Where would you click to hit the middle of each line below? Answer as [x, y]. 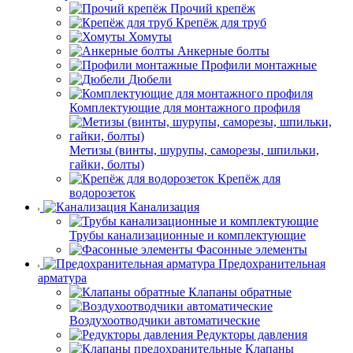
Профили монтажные [259, 65]
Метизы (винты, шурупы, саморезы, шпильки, [194, 150]
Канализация [164, 207]
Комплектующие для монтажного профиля [185, 108]
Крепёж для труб [221, 23]
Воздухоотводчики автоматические [165, 321]
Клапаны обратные [240, 292]
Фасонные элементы [252, 250]
